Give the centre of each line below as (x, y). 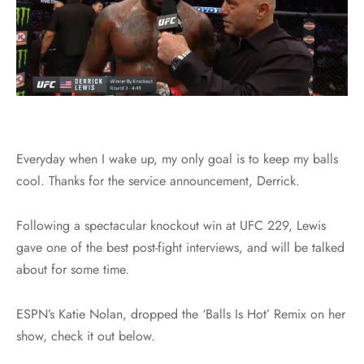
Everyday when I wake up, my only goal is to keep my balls (177, 158)
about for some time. (73, 269)
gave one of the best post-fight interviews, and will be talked (180, 247)
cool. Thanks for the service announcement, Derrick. (158, 180)
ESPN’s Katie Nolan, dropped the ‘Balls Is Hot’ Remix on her (181, 314)
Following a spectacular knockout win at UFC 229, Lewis (171, 225)
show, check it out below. (86, 336)
